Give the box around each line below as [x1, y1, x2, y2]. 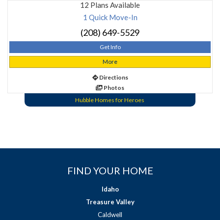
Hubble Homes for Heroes [75, 96, 145, 104]
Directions [98, 74, 128, 82]
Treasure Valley [85, 198, 135, 206]
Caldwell [98, 211, 122, 219]
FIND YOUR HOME [67, 165, 153, 177]
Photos [103, 84, 124, 92]
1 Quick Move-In [82, 13, 137, 22]
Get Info [99, 43, 121, 51]
